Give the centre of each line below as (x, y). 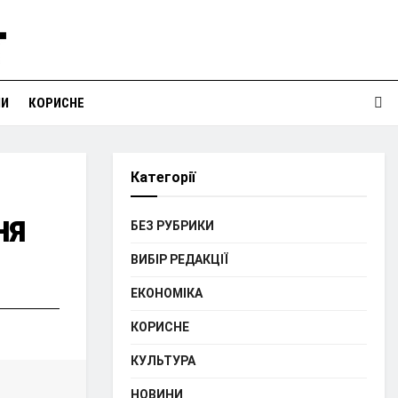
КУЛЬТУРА (163, 361)
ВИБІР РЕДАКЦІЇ (179, 259)
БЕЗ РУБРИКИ (172, 226)
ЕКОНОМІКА (167, 293)
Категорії (163, 177)
